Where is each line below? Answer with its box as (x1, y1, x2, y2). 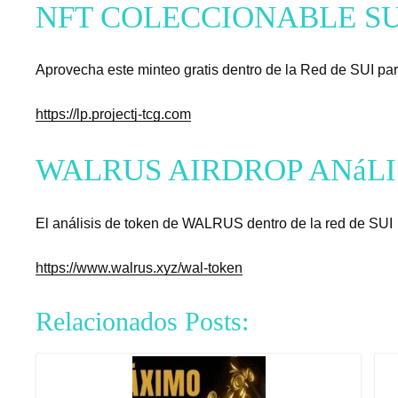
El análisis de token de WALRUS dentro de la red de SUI (36, 215, 393, 231)
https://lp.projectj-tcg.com (36, 107, 191, 123)
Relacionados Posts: (36, 306, 249, 336)
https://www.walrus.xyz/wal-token (36, 259, 243, 275)
